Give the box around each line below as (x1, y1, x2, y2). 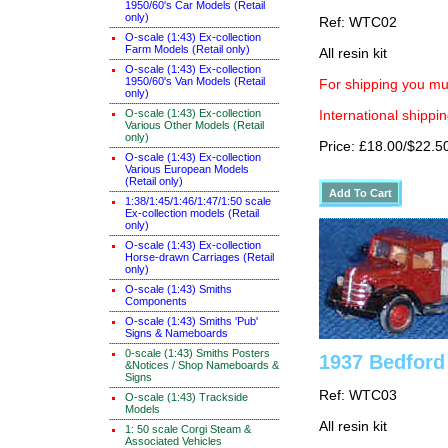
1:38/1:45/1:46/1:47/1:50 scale (125, 195, 271, 207)
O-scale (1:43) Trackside (125, 391, 248, 403)
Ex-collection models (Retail (125, 207, 259, 219)
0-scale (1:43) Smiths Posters (125, 347, 270, 359)
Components (125, 295, 187, 307)
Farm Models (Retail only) (125, 43, 250, 55)
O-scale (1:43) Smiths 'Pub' (125, 315, 258, 327)
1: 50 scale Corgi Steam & (125, 423, 251, 435)
